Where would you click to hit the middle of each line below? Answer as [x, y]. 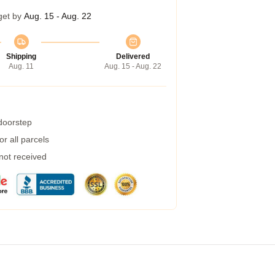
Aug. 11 [21, 66]
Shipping [21, 56]
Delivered [133, 56]
